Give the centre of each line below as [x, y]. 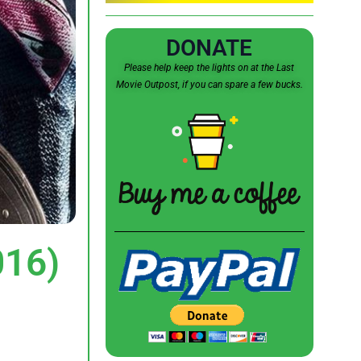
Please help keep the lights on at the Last [209, 68]
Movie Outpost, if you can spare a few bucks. [209, 85]
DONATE [209, 48]
